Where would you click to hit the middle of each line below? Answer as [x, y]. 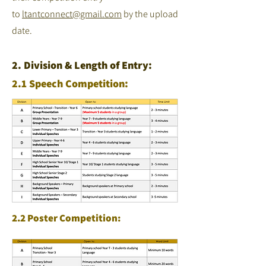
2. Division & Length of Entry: [82, 65]
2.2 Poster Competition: [66, 218]
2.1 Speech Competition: [70, 83]
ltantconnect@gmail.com [72, 14]
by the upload [150, 14]
